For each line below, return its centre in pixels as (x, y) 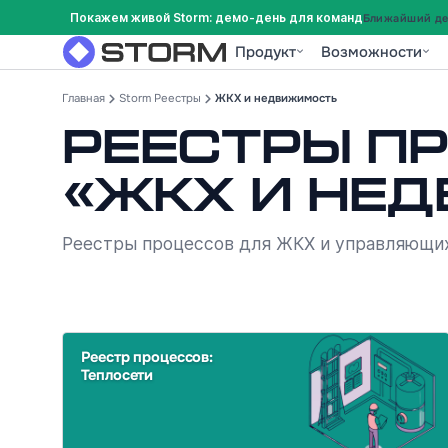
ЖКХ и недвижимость (276, 98)
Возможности (372, 52)
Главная (83, 98)
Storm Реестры (160, 98)
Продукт (265, 52)
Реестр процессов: (146, 356)
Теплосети (117, 374)
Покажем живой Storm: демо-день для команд (216, 17)
